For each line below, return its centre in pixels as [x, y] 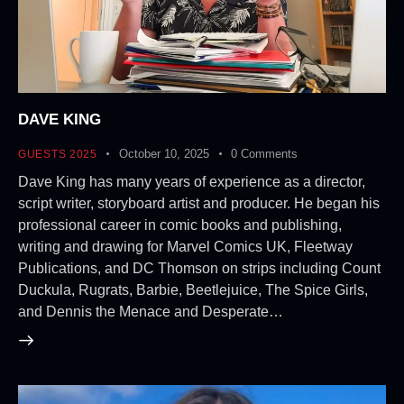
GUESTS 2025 [58, 154]
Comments [270, 153]
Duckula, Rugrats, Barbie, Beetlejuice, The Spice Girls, [193, 290]
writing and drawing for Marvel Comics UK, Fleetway [185, 247]
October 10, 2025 [165, 153]
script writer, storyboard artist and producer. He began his [199, 204]
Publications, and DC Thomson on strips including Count [199, 269]
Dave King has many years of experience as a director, [192, 182]
